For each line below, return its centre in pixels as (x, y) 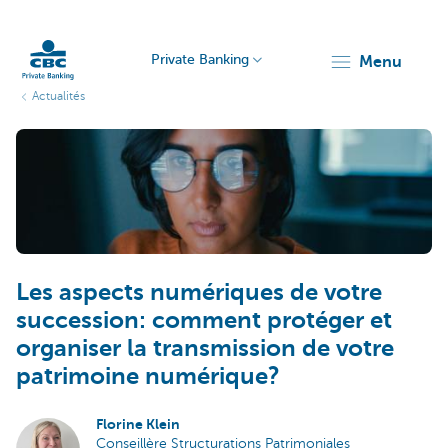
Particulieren (44, 112)
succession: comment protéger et (204, 319)
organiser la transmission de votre (205, 347)
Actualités (58, 96)
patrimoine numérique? (148, 375)
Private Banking (200, 59)
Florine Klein (137, 423)
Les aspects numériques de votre (199, 291)
